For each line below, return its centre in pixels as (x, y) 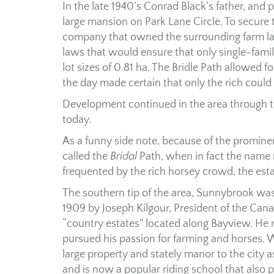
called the (86, 157)
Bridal (125, 157)
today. (77, 120)
